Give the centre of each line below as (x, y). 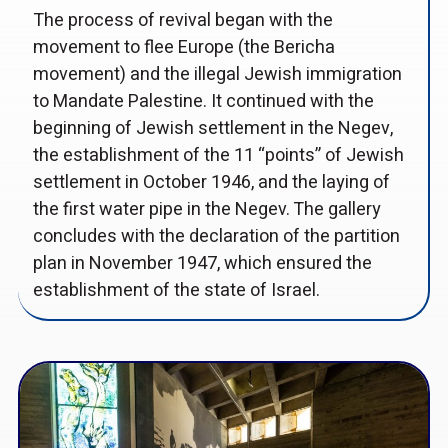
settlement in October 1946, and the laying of (211, 182)
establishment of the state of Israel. (176, 290)
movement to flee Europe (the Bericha (183, 47)
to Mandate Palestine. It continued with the (203, 101)
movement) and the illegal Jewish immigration (217, 74)
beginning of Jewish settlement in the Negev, (212, 128)
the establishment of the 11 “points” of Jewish (218, 155)
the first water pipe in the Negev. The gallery (206, 209)
